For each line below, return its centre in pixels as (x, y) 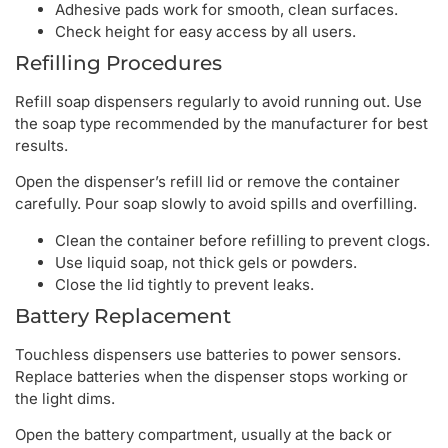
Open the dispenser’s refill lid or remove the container (207, 182)
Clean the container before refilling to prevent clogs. (242, 240)
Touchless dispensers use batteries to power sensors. (208, 354)
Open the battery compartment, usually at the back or (203, 435)
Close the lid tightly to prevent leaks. (184, 284)
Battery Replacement (123, 315)
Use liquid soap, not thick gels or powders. (206, 262)
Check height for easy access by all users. (205, 31)
